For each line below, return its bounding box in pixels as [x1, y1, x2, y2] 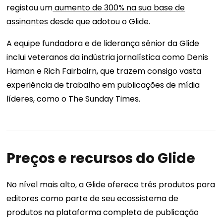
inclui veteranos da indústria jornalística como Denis [6, 52, 209, 63]
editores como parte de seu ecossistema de [6, 193, 179, 205]
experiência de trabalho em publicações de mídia [6, 79, 200, 91]
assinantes [6, 16, 49, 28]
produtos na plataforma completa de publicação [6, 207, 199, 219]
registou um [6, 2, 53, 14]
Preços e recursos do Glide [6, 149, 196, 168]
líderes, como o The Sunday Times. [6, 93, 141, 105]
